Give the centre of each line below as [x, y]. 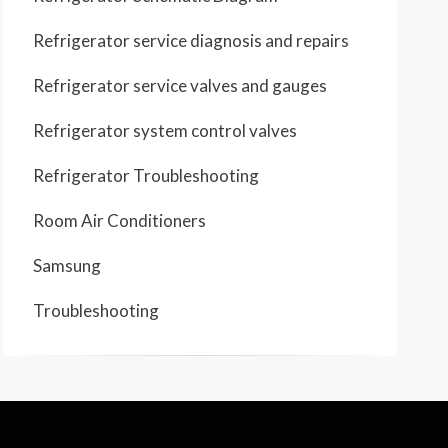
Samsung [67, 265]
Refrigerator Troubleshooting [146, 175]
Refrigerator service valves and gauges [180, 85]
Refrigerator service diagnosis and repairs [191, 40]
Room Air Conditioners [119, 220]
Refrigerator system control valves [165, 130]
